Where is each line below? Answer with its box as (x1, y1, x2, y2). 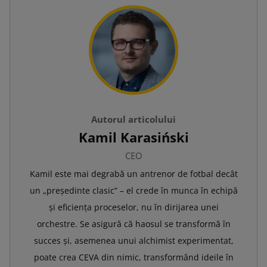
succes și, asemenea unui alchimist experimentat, (33, 234, 234, 246)
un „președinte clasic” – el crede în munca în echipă (29, 184, 238, 196)
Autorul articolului (91, 113, 176, 125)
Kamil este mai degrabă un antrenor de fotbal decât (29, 167, 238, 179)
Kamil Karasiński (78, 128, 189, 146)
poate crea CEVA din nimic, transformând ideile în (33, 251, 234, 263)
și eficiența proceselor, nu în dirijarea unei (48, 201, 219, 213)
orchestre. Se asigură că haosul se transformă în (36, 218, 231, 229)
